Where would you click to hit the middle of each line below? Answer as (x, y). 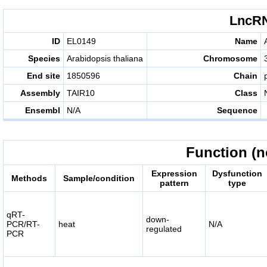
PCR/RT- (23, 224)
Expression (174, 173)
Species (44, 58)
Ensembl (43, 110)
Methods (29, 178)
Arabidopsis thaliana (105, 58)
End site (44, 76)
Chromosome (230, 58)
